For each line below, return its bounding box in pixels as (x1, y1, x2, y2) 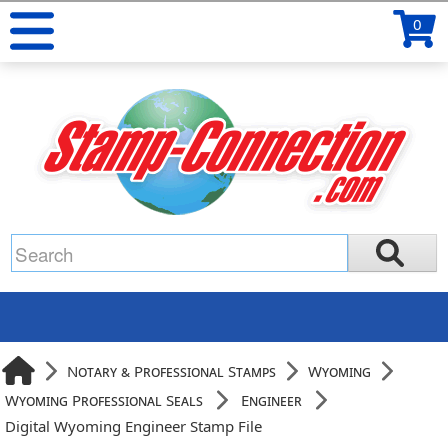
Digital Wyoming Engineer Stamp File (5, 416, 263, 436)
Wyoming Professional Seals (5, 390, 204, 410)
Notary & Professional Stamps (67, 360, 277, 381)
